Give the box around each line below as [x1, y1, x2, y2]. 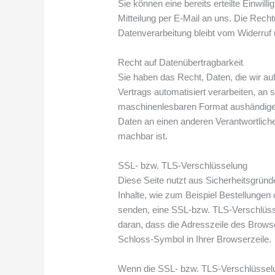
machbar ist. [118, 130, 168, 141]
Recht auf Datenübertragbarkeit [118, 56, 244, 68]
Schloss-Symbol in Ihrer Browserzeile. [118, 233, 272, 244]
